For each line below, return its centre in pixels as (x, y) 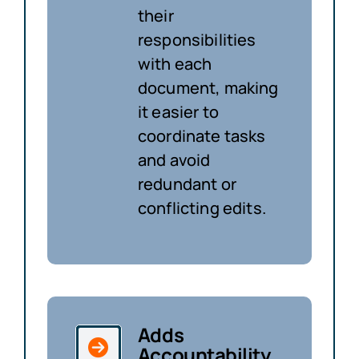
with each (175, 63)
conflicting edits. (202, 208)
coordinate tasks (202, 135)
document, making (208, 87)
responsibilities (197, 39)
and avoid (174, 159)
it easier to (178, 111)
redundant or (187, 184)
